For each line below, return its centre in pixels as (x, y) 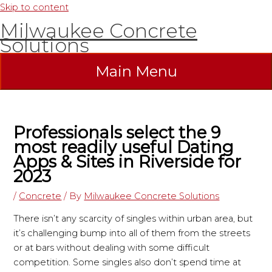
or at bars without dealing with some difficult (112, 248)
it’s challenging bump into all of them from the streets (132, 233)
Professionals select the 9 (117, 132)
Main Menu (136, 71)
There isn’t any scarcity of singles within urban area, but (133, 219)
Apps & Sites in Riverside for (127, 161)
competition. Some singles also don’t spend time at (127, 263)
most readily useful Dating (124, 147)
